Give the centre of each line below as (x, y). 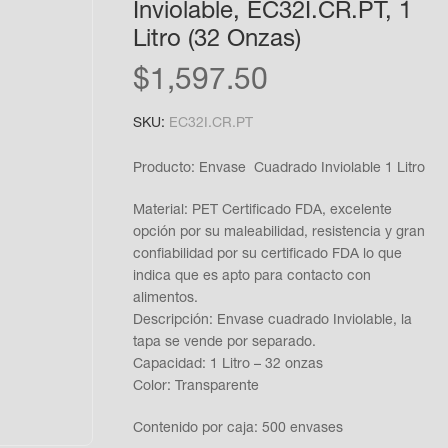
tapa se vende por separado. (224, 343)
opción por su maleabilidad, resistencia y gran (278, 233)
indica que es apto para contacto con (251, 277)
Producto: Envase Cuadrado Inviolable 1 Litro (278, 169)
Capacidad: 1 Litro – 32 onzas (227, 365)
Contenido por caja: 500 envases (237, 429)
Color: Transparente (195, 387)
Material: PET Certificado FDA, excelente (262, 211)
